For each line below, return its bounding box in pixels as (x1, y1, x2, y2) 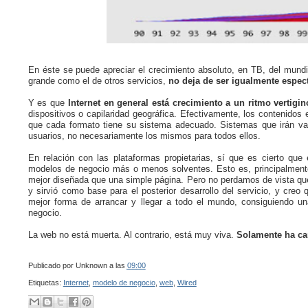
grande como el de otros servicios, (27, 75, 168, 86)
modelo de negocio (92, 278, 155, 287)
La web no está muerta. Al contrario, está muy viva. (27, 229, 236, 240)
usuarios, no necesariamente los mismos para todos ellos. (27, 130, 261, 141)
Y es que (27, 97, 68, 108)
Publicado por (27, 261, 76, 269)
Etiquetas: (27, 278, 63, 287)
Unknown (75, 261, 107, 269)
